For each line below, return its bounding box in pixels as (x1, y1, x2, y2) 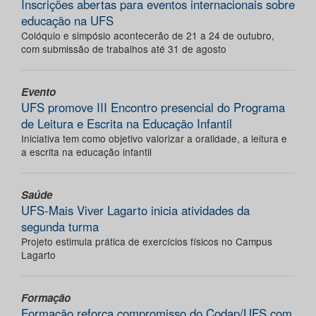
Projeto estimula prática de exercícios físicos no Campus (21, 234, 272, 249)
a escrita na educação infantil (21, 145, 152, 159)
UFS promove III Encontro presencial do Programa (21, 99, 285, 116)
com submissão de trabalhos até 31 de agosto (21, 42, 226, 56)
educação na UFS (21, 12, 114, 30)
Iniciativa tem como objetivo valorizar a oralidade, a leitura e (21, 131, 287, 146)
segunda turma (21, 218, 99, 236)
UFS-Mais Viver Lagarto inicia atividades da (21, 202, 250, 219)
